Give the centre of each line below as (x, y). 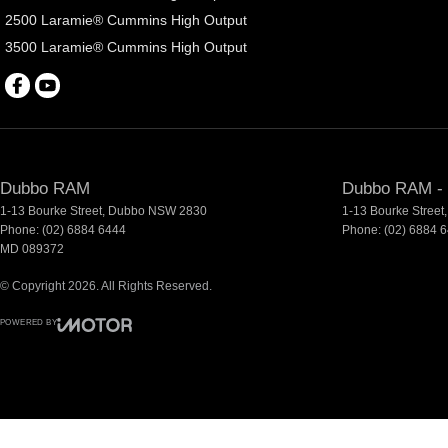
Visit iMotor (119, 350)
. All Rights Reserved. (154, 286)
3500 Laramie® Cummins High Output (126, 47)
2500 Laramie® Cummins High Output (126, 20)
